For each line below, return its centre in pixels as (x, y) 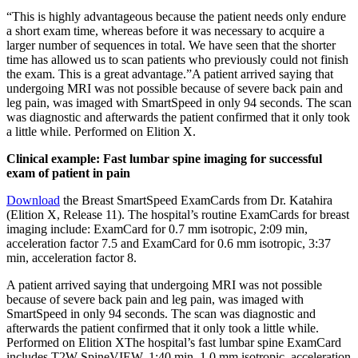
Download (33, 200)
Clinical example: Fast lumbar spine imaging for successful (164, 158)
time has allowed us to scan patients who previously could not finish (177, 59)
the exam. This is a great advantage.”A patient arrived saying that (170, 74)
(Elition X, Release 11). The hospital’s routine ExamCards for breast (178, 214)
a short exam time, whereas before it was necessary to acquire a (165, 30)
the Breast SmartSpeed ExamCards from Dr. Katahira (196, 200)
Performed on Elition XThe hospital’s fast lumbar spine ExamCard (174, 342)
